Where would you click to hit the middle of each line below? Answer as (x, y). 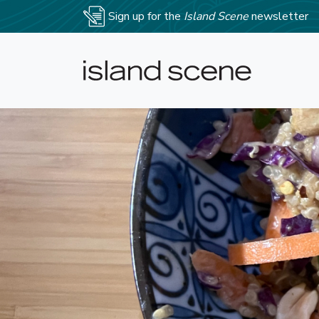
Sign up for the (146, 16)
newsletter (280, 16)
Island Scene (218, 16)
